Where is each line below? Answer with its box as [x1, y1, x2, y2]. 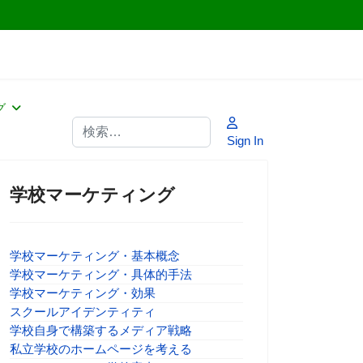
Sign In [226, 134, 263, 147]
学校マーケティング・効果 [10, 286, 156, 300]
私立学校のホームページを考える [10, 342, 192, 356]
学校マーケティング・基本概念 [10, 249, 180, 263]
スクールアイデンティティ [10, 305, 156, 318]
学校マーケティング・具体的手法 [10, 267, 192, 281]
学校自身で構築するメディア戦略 [10, 323, 192, 337]
